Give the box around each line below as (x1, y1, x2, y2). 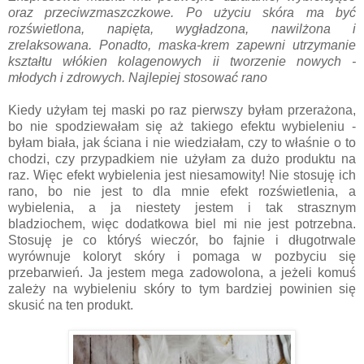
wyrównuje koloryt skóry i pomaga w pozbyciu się (8, 249, 356, 263)
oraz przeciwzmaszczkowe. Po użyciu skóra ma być (8, 5, 356, 19)
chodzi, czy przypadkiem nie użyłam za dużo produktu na (8, 151, 356, 166)
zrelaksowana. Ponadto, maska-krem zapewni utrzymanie (8, 37, 356, 52)
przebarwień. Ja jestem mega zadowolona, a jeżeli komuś (8, 265, 356, 279)
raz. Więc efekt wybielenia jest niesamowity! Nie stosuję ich (8, 167, 356, 182)
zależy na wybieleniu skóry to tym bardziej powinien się (8, 281, 356, 296)
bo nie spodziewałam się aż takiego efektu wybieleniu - (8, 119, 356, 133)
